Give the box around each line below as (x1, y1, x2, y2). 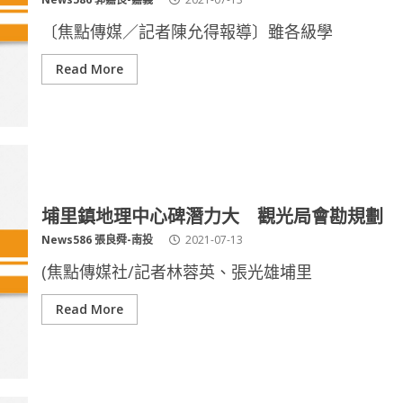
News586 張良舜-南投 (40, 232, 153, 247)
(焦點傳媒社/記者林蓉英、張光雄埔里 (40, 261, 312, 282)
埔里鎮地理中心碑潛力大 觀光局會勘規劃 (40, 201, 383, 228)
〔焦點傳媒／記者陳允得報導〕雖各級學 (40, 21, 333, 42)
